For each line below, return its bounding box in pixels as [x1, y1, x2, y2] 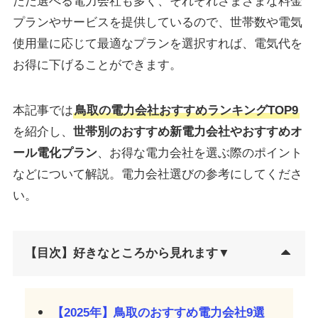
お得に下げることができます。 [12, 58, 182, 72]
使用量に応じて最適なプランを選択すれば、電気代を [12, 37, 302, 51]
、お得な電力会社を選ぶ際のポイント [97, 146, 302, 160]
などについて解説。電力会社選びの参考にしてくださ [12, 168, 302, 182]
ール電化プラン [12, 146, 97, 160]
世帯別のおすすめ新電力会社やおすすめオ [72, 125, 302, 139]
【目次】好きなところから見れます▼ [24, 246, 230, 261]
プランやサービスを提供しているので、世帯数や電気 [12, 16, 302, 30]
